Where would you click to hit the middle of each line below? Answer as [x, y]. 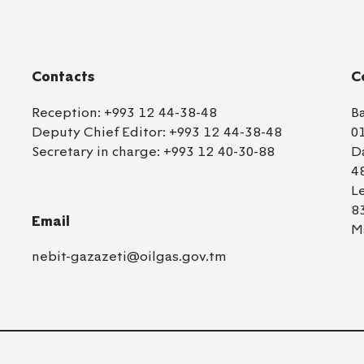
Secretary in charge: [98, 151]
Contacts [63, 77]
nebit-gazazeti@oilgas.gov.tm [130, 257]
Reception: [68, 112]
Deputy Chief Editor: [101, 132]
